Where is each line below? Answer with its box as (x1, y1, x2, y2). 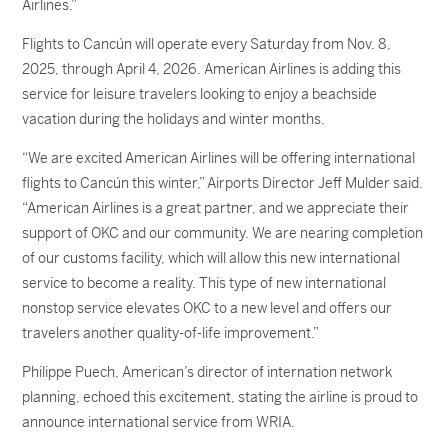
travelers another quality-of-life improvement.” (22, 324, 322, 342)
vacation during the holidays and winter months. (22, 110, 329, 128)
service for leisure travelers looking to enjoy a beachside (22, 85, 378, 103)
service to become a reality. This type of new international (22, 274, 387, 292)
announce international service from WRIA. (22, 413, 296, 431)
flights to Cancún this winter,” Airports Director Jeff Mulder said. (22, 174, 424, 192)
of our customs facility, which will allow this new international (22, 249, 401, 267)
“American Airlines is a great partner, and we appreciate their (22, 199, 410, 217)
